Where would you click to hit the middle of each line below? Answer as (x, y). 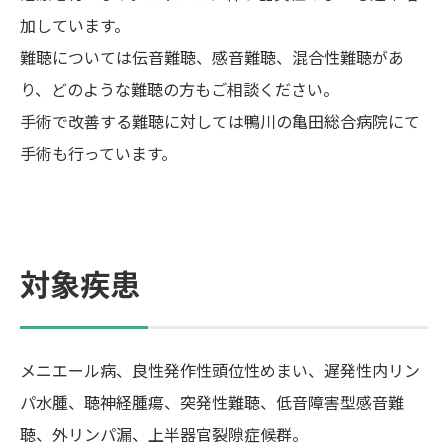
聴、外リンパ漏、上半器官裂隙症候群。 (164, 434)
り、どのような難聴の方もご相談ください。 (179, 89)
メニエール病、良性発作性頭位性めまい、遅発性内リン (220, 370)
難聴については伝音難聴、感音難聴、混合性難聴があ (212, 57)
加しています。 (75, 25)
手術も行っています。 (98, 153)
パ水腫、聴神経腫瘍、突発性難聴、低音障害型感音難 (212, 402)
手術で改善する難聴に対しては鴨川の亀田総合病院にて (220, 121)
